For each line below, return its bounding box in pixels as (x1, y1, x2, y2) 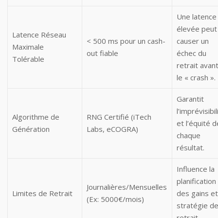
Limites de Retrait (12, 188, 73, 198)
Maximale (12, 42, 44, 52)
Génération (12, 124, 50, 134)
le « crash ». (177, 73, 216, 82)
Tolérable (12, 54, 45, 64)
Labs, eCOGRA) (87, 124, 139, 134)
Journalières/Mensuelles (87, 182, 167, 192)
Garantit (177, 94, 204, 104)
